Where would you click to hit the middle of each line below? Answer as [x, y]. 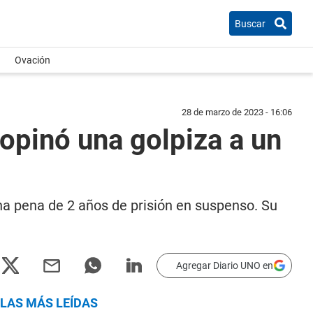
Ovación [32, 60]
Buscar [250, 23]
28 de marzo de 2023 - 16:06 [237, 112]
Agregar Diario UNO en [225, 265]
